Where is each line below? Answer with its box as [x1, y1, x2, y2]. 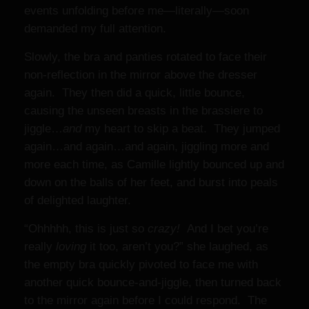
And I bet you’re [187, 222, 268, 235]
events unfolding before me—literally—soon [24, 4, 249, 17]
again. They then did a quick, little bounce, [24, 86, 245, 99]
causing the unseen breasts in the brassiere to [24, 104, 263, 117]
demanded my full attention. [24, 22, 166, 35]
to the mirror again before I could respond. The [24, 294, 267, 307]
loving [56, 240, 86, 253]
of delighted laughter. [24, 194, 131, 207]
